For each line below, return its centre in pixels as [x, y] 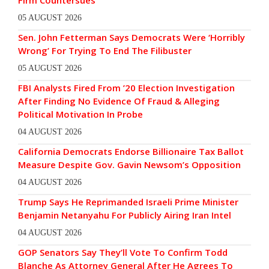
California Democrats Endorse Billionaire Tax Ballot [131, 152]
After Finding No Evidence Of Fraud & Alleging [119, 101]
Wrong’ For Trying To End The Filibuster [105, 51]
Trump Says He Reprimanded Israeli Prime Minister [128, 202]
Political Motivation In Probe [80, 114]
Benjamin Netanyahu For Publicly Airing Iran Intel [125, 215]
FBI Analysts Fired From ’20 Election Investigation [126, 88]
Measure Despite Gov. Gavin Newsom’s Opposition [129, 165]
